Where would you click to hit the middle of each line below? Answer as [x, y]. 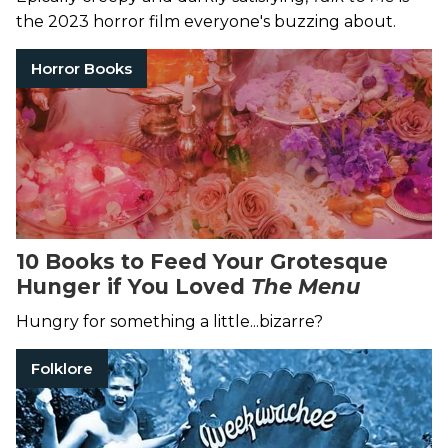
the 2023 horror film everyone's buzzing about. [206, 22]
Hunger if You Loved [133, 287]
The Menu [305, 287]
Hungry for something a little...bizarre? [169, 322]
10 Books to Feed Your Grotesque [202, 262]
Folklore [62, 369]
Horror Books [81, 69]
